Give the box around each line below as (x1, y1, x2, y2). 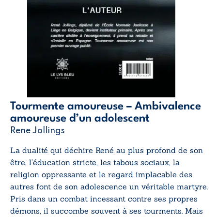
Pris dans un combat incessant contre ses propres (10, 194, 198, 204)
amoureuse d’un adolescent (10, 113, 150, 125)
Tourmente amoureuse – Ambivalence (10, 101, 201, 113)
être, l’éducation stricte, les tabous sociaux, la (10, 157, 180, 168)
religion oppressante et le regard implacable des (10, 170, 192, 180)
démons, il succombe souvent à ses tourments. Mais (10, 206, 203, 216)
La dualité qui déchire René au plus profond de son (10, 145, 203, 155)
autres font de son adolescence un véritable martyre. (10, 182, 208, 192)
